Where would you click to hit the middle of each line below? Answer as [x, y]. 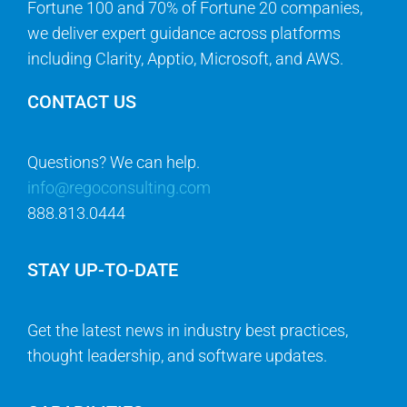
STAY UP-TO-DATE [102, 270]
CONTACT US [81, 102]
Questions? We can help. [113, 163]
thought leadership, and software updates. [177, 356]
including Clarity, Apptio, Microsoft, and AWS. [185, 59]
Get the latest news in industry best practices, [187, 331]
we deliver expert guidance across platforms [184, 34]
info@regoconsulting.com [119, 188]
